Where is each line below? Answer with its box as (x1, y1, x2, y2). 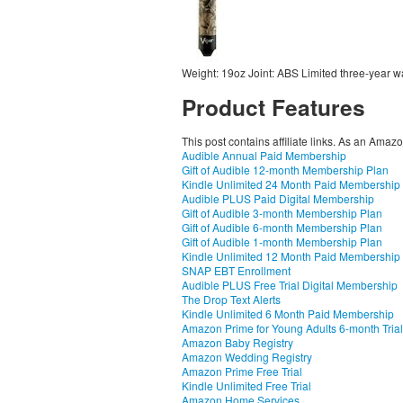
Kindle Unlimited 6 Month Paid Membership (182, 306, 394, 321)
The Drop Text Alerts (182, 291, 281, 307)
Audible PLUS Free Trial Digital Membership (182, 277, 398, 292)
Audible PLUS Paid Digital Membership (182, 191, 374, 206)
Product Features (182, 91, 365, 123)
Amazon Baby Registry (182, 335, 293, 350)
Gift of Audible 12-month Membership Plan (182, 162, 389, 177)
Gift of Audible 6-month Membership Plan (182, 219, 382, 235)
